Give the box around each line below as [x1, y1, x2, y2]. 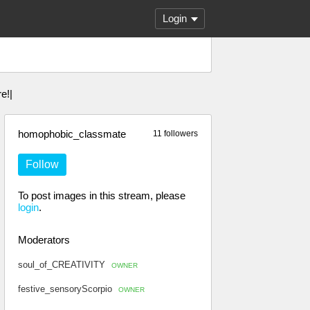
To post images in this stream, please [18, 190, 185, 201]
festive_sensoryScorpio [18, 284, 115, 294]
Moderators [18, 234, 70, 246]
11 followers [153, 129, 198, 138]
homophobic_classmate [18, 128, 126, 140]
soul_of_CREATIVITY [18, 259, 108, 270]
